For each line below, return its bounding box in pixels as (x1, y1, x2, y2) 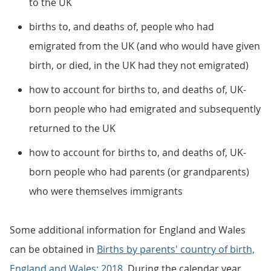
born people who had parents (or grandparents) (29, 165, 249, 178)
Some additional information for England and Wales (10, 223, 246, 237)
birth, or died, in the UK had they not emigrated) (29, 59, 249, 72)
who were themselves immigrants (29, 184, 183, 198)
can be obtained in (10, 243, 97, 256)
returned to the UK (29, 122, 116, 135)
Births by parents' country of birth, (97, 243, 255, 256)
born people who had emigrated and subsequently (29, 102, 261, 116)
